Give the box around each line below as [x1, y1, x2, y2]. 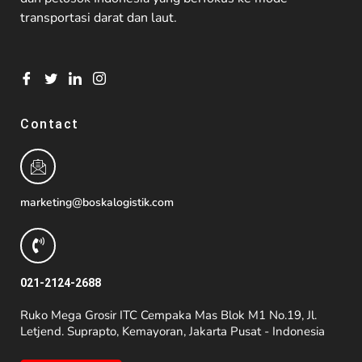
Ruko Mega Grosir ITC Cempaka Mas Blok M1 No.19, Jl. [20, 306, 317, 323]
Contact [20, 116, 79, 132]
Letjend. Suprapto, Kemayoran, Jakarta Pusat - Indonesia [20, 322, 325, 339]
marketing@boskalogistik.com [20, 194, 174, 210]
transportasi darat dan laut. [20, 8, 177, 27]
